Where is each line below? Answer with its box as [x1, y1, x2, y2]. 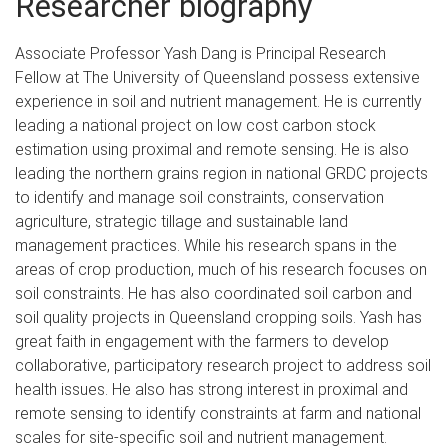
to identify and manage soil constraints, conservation [15, 187, 384, 207]
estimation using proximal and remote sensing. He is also [15, 139, 409, 159]
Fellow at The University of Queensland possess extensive [15, 67, 420, 87]
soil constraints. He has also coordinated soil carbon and [15, 283, 412, 303]
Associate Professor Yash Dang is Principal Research [15, 43, 386, 63]
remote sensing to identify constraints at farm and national [15, 403, 421, 423]
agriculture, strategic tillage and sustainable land [15, 211, 348, 231]
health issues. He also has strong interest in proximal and [15, 379, 408, 399]
